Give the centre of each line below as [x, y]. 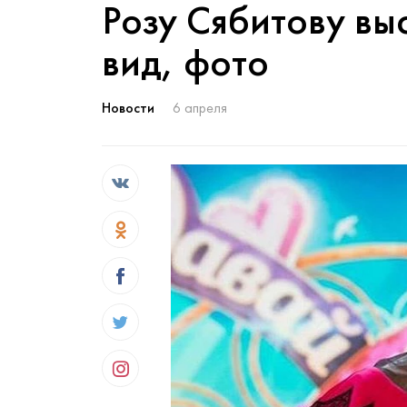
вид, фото [185, 62]
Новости [128, 108]
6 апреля [200, 108]
